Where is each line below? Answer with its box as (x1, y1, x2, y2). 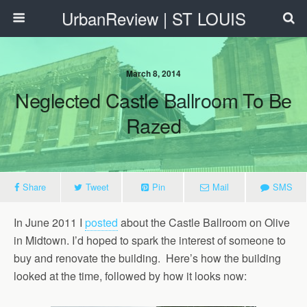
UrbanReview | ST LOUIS (61, 6, 246, 30)
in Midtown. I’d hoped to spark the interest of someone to (14, 232, 286, 248)
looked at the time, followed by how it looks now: (14, 268, 247, 284)
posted (85, 214, 118, 230)
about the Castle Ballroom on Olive (118, 214, 290, 230)
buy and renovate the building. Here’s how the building (14, 250, 281, 266)
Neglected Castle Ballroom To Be (15, 86, 292, 114)
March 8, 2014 (126, 67, 181, 79)
